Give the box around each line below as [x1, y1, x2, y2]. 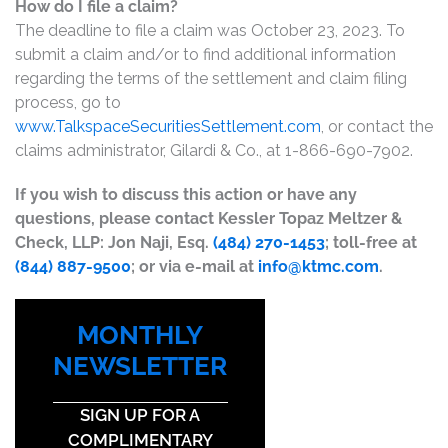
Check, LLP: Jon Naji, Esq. [15, 233, 213, 252]
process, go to [15, 93, 121, 112]
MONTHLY [77, 320, 203, 350]
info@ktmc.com [258, 257, 379, 276]
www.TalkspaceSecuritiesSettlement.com [15, 117, 321, 136]
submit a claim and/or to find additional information [15, 45, 396, 64]
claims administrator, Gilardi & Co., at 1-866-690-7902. [15, 141, 413, 160]
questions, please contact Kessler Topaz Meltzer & [15, 209, 402, 228]
